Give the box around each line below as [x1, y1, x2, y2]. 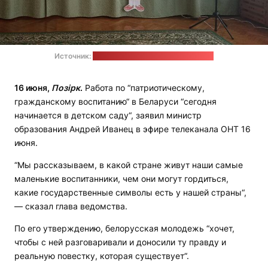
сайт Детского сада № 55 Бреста [93, 51, 214, 61]
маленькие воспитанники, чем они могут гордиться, [14, 173, 229, 184]
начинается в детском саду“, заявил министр [14, 110, 202, 121]
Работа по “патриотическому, [83, 83, 205, 93]
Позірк [51, 83, 80, 93]
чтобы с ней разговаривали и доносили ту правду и [14, 237, 226, 248]
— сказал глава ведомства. [14, 201, 127, 212]
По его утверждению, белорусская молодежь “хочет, [14, 223, 234, 234]
